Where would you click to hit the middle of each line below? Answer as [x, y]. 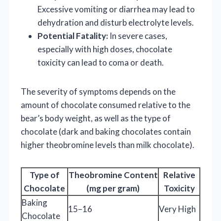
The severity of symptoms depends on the [98, 91]
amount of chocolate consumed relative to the [106, 105]
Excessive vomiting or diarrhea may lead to [116, 9]
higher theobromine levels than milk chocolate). [108, 145]
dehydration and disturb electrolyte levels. [116, 22]
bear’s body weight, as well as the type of [96, 118]
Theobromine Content [113, 175]
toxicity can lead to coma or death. [101, 62]
